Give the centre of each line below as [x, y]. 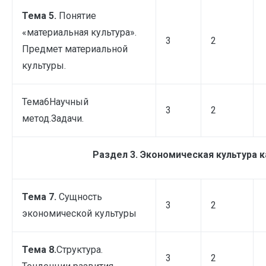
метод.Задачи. [53, 118]
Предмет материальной [75, 49]
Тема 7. [40, 197]
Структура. [80, 249]
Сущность [80, 197]
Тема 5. [40, 15]
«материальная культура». [79, 32]
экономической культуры [79, 213]
